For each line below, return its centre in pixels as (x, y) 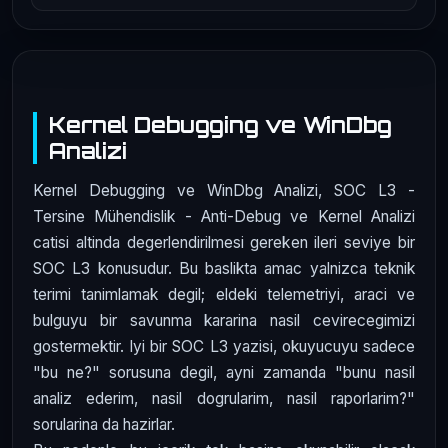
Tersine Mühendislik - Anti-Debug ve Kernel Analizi (224, 216)
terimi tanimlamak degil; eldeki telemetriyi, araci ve (224, 294)
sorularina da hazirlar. (104, 424)
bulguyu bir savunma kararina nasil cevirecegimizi (224, 320)
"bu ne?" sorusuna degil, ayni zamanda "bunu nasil (224, 372)
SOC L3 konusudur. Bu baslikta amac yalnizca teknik (224, 268)
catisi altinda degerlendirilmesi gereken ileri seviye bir (224, 242)
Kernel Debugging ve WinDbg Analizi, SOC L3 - (224, 190)
